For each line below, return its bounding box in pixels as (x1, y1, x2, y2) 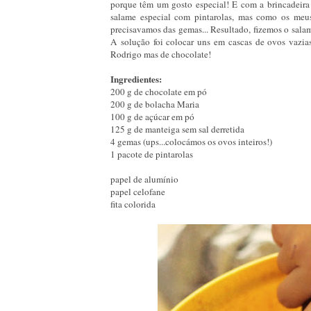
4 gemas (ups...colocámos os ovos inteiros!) (110, 135, 272, 148)
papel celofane (110, 185, 165, 198)
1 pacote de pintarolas (110, 147, 193, 160)
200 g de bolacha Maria (110, 97, 199, 110)
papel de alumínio (110, 172, 178, 185)
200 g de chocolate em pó (110, 85, 207, 98)
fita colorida (110, 197, 155, 210)
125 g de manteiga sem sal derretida (110, 122, 244, 135)
